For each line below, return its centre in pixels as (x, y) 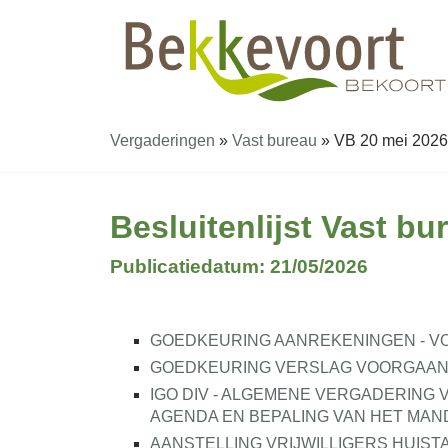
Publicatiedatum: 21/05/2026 (239, 266)
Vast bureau (274, 140)
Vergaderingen (162, 140)
